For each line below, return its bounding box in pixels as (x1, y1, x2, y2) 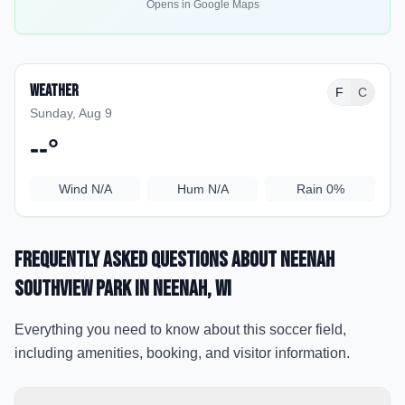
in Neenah (131, 276, 207, 302)
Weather (30, 81, 79, 100)
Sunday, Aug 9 (30, 106, 112, 120)
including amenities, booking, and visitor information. (14, 345, 350, 361)
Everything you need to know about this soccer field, (14, 322, 346, 337)
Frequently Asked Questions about (14, 247, 280, 273)
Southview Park (14, 276, 131, 302)
